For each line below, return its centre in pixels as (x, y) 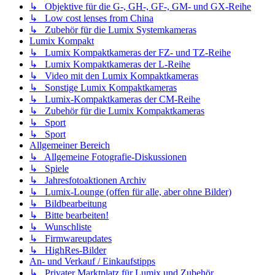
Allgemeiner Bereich (70, 145)
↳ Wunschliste (60, 227)
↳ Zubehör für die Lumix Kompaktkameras (117, 111)
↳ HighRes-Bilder (68, 250)
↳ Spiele (49, 169)
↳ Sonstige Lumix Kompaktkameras (103, 88)
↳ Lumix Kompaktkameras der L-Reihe (110, 64)
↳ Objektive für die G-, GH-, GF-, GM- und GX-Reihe (140, 7)
